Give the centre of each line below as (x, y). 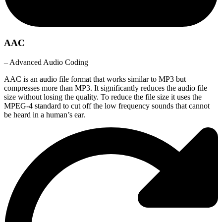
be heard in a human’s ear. (45, 114)
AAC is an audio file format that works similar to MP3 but (95, 79)
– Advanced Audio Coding (46, 62)
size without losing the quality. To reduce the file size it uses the (103, 97)
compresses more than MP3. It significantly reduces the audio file (106, 88)
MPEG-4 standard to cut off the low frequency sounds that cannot (107, 106)
